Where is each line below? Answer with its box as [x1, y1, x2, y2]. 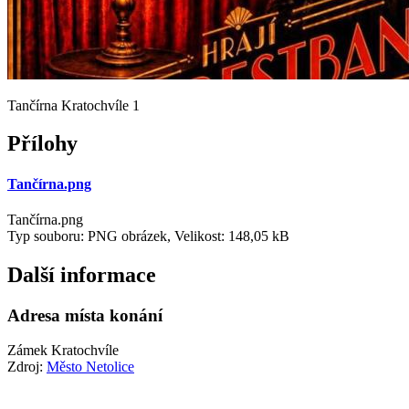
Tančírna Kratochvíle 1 [7, 97, 140, 113]
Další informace [7, 262, 156, 287]
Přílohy [7, 131, 78, 156]
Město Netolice [47, 359, 134, 375]
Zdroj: [7, 359, 47, 375]
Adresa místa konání [7, 305, 163, 325]
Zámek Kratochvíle [7, 342, 119, 359]
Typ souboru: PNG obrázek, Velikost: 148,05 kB [7, 227, 289, 244]
